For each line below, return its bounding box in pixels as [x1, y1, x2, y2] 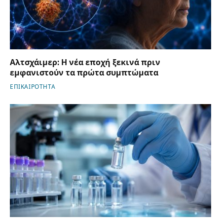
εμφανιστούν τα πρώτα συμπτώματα [10, 68, 158, 77]
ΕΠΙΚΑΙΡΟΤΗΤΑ [10, 83, 56, 90]
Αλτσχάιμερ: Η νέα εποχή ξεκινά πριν [10, 57, 160, 67]
